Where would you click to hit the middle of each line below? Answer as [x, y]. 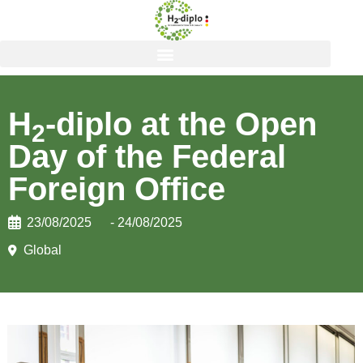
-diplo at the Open [181, 124]
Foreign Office [117, 189]
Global [43, 250]
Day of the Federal [147, 156]
